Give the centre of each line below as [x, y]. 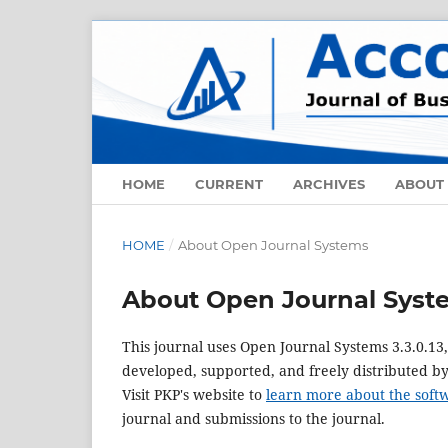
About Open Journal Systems [272, 245]
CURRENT [229, 184]
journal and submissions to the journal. [253, 419]
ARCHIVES [329, 184]
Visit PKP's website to [194, 395]
